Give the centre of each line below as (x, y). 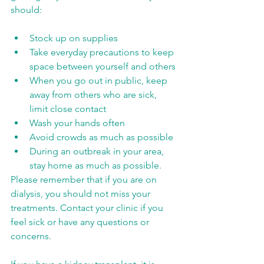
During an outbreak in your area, (98, 151)
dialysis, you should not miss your (82, 194)
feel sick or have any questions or (81, 222)
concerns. (31, 236)
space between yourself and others (103, 66)
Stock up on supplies (74, 38)
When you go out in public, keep (100, 80)
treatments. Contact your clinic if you (88, 208)
